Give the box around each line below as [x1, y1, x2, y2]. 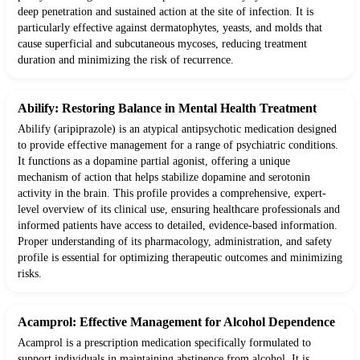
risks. [18, 268, 42, 280]
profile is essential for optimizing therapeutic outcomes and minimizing [18, 252, 342, 264]
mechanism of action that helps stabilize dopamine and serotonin [18, 171, 310, 184]
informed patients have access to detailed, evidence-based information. [18, 219, 337, 232]
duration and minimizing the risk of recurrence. [18, 54, 234, 67]
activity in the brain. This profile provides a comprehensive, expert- [18, 187, 326, 200]
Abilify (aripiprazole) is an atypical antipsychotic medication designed [18, 123, 337, 136]
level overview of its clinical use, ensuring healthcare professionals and [18, 203, 340, 216]
